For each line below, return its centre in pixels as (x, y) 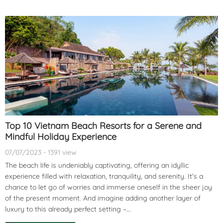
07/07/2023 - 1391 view (41, 152)
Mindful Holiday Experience (61, 136)
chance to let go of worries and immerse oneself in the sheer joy (109, 187)
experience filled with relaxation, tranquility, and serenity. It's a (104, 176)
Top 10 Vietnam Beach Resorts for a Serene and (103, 125)
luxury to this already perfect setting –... (68, 209)
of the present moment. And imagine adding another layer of (103, 198)
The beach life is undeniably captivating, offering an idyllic (97, 165)
